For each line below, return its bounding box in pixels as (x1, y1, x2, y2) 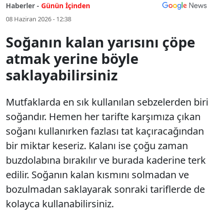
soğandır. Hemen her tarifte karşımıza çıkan (6, 110, 201, 123)
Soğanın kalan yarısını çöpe (6, 32, 195, 51)
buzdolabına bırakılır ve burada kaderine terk (6, 154, 206, 167)
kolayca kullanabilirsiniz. (6, 197, 114, 210)
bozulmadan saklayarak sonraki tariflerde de (6, 183, 205, 196)
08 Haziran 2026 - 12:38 (6, 15, 71, 23)
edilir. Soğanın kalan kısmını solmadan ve (6, 168, 189, 181)
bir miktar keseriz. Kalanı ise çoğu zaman (6, 139, 188, 152)
